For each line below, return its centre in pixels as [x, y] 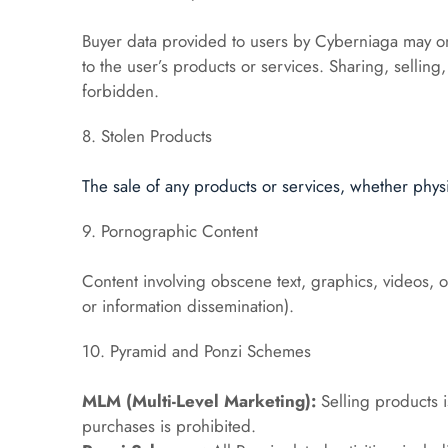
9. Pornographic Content [170, 231]
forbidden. [121, 91]
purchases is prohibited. [169, 426]
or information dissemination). [188, 306]
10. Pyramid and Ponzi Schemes [197, 351]
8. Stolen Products [147, 136]
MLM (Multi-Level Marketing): [199, 401]
